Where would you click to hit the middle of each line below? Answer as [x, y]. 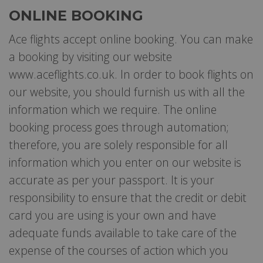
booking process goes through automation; [119, 127]
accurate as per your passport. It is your [112, 180]
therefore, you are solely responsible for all [118, 144]
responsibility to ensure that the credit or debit [128, 197]
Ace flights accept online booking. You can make [131, 39]
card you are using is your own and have [112, 215]
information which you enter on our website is [125, 162]
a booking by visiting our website [90, 56]
